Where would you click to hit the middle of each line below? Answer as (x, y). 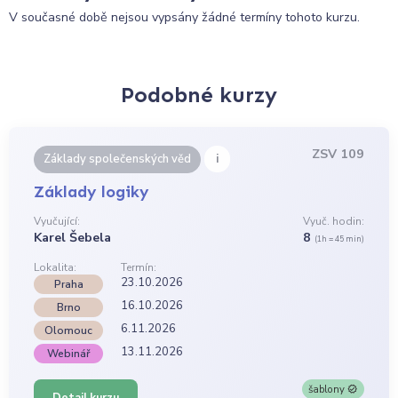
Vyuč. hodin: (333, 222)
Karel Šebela (73, 238)
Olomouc (69, 331)
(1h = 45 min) (339, 239)
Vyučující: (57, 222)
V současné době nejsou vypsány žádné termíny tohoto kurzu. (184, 17)
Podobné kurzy (199, 95)
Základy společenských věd (118, 159)
